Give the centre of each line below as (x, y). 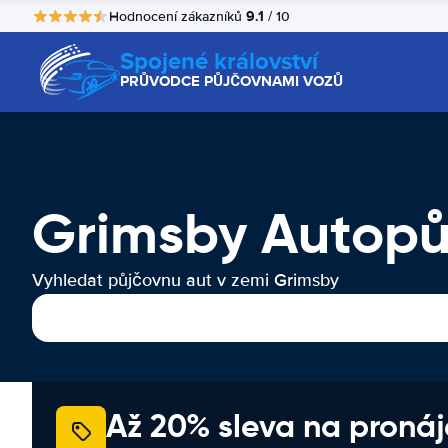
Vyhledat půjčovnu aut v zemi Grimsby (185, 280)
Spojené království (219, 60)
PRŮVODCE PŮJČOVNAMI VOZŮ (231, 81)
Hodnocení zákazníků (177, 16)
